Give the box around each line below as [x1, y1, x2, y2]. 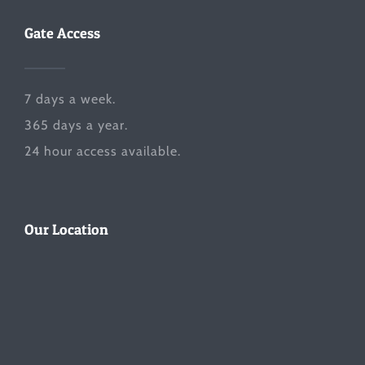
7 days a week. [24, 90, 116, 107]
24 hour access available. [24, 143, 181, 159]
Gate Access [24, 24, 100, 42]
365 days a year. [24, 117, 128, 133]
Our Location [24, 220, 108, 238]
